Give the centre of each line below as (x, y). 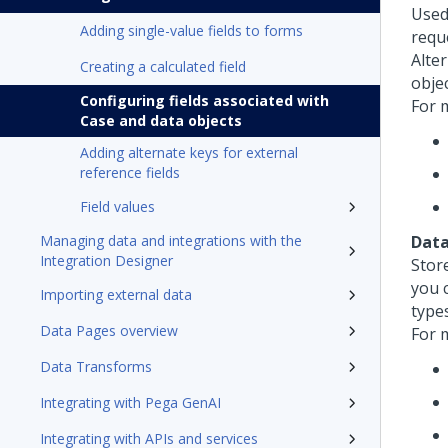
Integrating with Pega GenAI (130, 402)
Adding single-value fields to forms (191, 30)
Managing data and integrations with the (171, 240)
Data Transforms (96, 366)
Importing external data (116, 294)
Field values (117, 206)
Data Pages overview (109, 330)
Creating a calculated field (163, 66)
